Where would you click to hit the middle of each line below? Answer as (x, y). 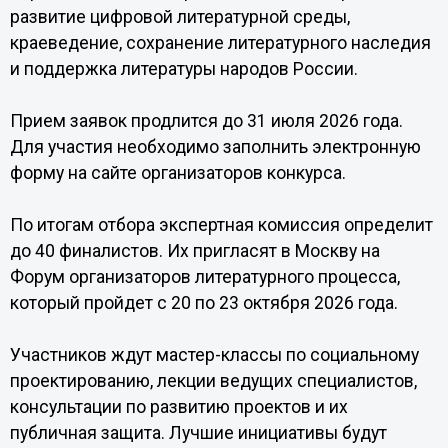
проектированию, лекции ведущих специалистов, (213, 381)
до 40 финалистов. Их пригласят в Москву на (194, 251)
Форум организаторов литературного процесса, (204, 277)
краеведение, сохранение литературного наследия (220, 43)
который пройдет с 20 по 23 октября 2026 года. (203, 303)
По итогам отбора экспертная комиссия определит (221, 225)
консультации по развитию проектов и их (178, 407)
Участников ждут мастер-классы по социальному (214, 355)
